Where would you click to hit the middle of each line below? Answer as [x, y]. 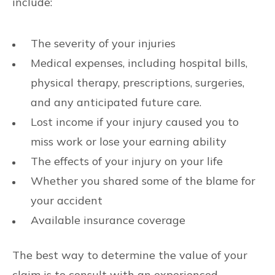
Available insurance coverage [108, 220]
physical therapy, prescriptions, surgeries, [137, 83]
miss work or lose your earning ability [129, 141]
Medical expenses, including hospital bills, [139, 63]
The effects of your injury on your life [127, 161]
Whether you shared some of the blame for [143, 181]
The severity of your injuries [105, 43]
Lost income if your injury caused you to [135, 122]
